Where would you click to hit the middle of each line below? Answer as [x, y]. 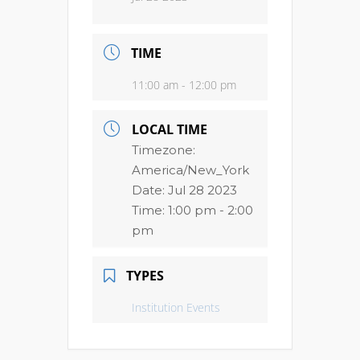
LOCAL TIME [170, 129]
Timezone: [164, 150]
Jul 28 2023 [202, 190]
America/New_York [190, 170]
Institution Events [176, 307]
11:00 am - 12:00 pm [184, 85]
